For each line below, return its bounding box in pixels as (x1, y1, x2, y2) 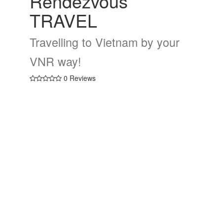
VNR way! (30, 53, 81, 70)
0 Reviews (62, 73, 96, 83)
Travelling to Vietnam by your (30, 34, 180, 50)
